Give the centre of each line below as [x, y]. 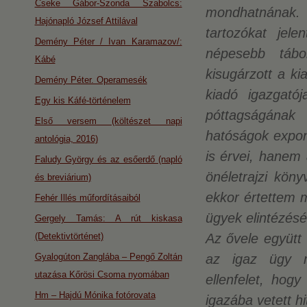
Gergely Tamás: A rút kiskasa [108, 218]
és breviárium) [63, 177]
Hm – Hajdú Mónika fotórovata [95, 295]
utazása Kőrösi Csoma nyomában [102, 274]
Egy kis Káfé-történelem [83, 100]
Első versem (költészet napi [108, 121]
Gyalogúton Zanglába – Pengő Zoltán [108, 257]
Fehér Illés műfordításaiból [87, 198]
